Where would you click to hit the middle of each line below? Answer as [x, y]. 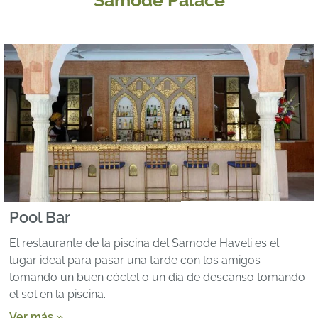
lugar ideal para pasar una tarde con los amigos [135, 261]
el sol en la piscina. [57, 295]
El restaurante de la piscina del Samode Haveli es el [144, 243]
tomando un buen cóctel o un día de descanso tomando [157, 278]
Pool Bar [40, 218]
